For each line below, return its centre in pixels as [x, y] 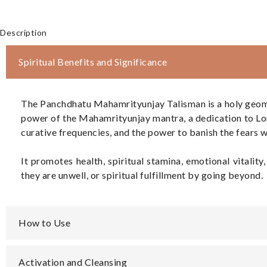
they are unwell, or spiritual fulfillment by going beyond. [142, 175]
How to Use [44, 223]
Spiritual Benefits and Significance [93, 62]
